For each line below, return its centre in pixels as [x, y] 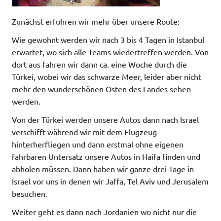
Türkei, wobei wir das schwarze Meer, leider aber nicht [107, 76]
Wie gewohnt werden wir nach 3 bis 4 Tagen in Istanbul [108, 39]
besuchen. [30, 193]
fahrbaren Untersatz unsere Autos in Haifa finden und [106, 156]
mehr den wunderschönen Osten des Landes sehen [101, 89]
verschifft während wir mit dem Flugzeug [84, 132]
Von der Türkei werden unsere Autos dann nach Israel [105, 119]
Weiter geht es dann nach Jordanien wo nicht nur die [104, 212]
